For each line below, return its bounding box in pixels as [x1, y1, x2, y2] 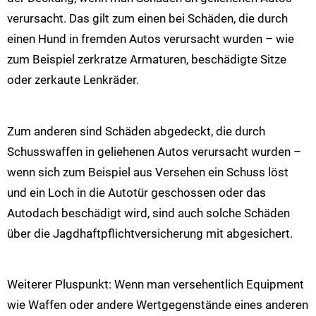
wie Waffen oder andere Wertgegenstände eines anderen [7, 298, 308, 312]
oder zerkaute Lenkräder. [7, 73, 139, 87]
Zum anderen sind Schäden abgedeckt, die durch [7, 123, 265, 138]
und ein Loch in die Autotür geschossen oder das [7, 185, 266, 200]
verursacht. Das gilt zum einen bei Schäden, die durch [7, 11, 288, 26]
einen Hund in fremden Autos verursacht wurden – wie [7, 32, 294, 47]
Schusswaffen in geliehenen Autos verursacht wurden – [7, 144, 301, 159]
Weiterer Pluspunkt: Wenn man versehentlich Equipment [7, 277, 304, 292]
